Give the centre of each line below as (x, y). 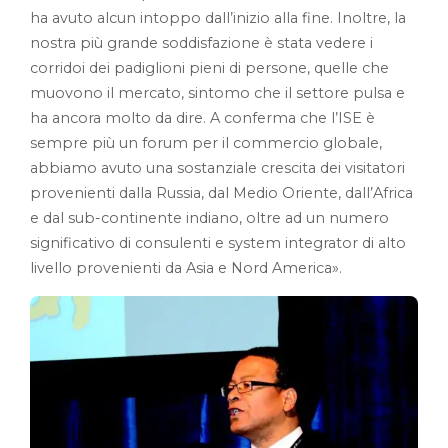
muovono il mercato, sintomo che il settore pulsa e (217, 93)
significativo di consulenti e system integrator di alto (218, 243)
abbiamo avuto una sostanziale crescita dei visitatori (217, 168)
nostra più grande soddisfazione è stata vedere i (201, 43)
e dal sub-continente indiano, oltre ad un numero (209, 218)
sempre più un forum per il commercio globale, (206, 143)
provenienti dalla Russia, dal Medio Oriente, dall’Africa (221, 193)
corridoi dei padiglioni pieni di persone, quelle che (209, 68)
